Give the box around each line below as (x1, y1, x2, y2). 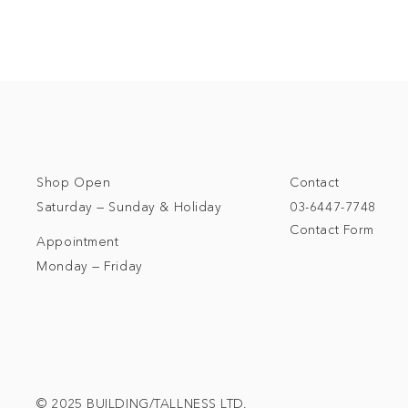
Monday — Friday (36, 257, 143, 274)
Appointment (36, 232, 119, 250)
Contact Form (290, 221, 374, 239)
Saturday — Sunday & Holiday (36, 199, 222, 216)
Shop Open (36, 174, 111, 191)
